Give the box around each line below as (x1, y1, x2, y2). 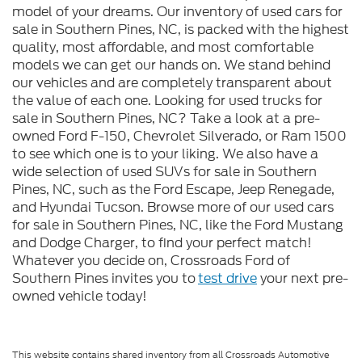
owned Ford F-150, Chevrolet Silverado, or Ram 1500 (12, 126, 347, 145)
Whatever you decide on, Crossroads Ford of (12, 250, 290, 270)
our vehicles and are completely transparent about (12, 73, 332, 92)
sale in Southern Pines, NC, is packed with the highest (12, 19, 349, 39)
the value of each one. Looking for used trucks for (12, 90, 322, 110)
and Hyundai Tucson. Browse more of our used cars (12, 197, 334, 217)
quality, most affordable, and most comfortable (12, 37, 314, 57)
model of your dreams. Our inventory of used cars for (12, 2, 343, 21)
